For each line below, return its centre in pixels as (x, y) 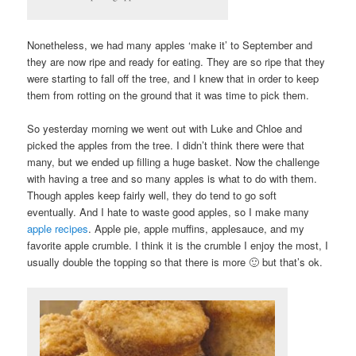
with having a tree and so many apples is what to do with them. (172, 179)
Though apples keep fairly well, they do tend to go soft (152, 195)
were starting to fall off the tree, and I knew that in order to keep (173, 79)
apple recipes (58, 229)
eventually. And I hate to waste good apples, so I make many (168, 212)
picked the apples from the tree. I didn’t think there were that (166, 145)
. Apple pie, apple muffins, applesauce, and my (197, 229)
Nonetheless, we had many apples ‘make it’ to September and (170, 45)
